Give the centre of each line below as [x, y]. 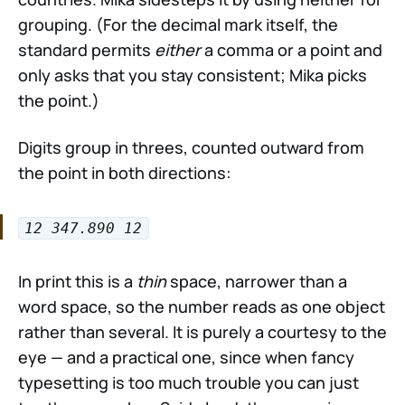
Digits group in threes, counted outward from [191, 147]
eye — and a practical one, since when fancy [186, 357]
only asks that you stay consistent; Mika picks [193, 75]
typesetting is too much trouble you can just [188, 382]
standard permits [86, 49]
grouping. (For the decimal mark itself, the [178, 24]
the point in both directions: [125, 172]
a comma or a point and [292, 49]
